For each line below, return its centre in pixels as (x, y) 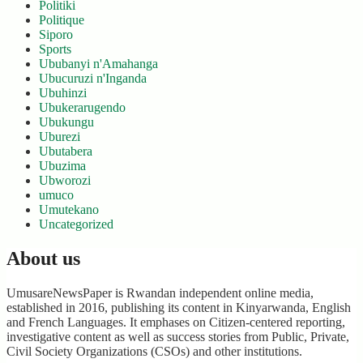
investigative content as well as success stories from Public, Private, (178, 336)
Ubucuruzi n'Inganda (93, 78)
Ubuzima (62, 166)
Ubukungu (66, 122)
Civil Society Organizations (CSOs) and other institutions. (154, 351)
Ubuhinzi (63, 93)
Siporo (56, 34)
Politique (62, 20)
